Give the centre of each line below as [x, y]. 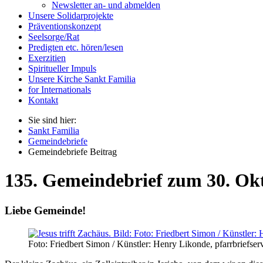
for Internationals [60, 90]
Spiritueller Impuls [62, 68]
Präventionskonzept [65, 26]
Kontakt [43, 100]
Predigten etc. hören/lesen [76, 47]
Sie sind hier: [52, 120]
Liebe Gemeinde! [45, 210]
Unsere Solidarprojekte [71, 16]
